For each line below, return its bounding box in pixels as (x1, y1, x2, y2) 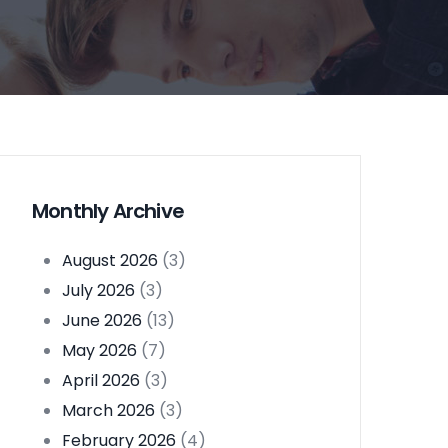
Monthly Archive (32, 197, 184, 226)
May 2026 (62, 339, 137, 363)
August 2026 (62, 249, 158, 273)
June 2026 (62, 309, 142, 333)
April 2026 (62, 369, 140, 393)
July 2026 (62, 279, 135, 303)
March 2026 (62, 399, 155, 423)
